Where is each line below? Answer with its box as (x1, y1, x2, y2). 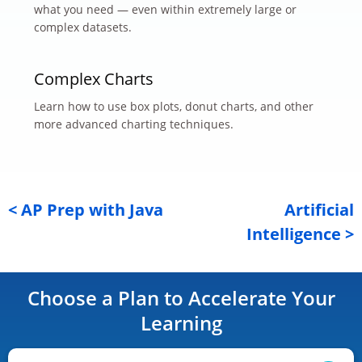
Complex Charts (34, 67, 154, 90)
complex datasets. (34, 19, 132, 35)
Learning (140, 309, 222, 336)
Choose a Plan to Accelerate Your (27, 284, 335, 311)
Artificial (284, 198, 354, 221)
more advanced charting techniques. (34, 116, 234, 132)
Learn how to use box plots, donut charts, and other (34, 98, 314, 114)
